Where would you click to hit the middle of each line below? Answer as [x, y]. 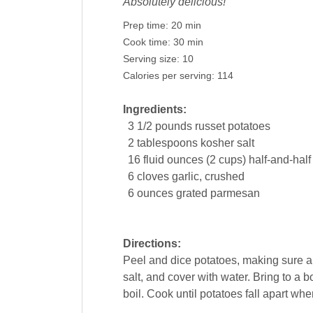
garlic [185, 177]
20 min [186, 26]
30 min [188, 43]
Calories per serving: [170, 76]
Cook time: [148, 43]
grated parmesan [218, 194]
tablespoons [167, 143]
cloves [153, 177]
